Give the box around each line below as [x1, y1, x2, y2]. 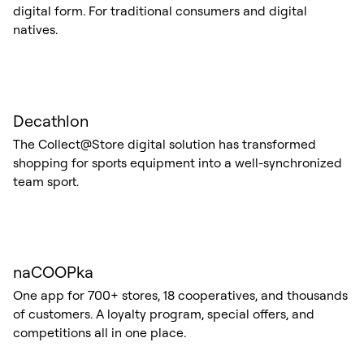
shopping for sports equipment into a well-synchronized [12, 154, 342, 171]
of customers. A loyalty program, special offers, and [12, 305, 314, 323]
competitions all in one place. [12, 324, 186, 341]
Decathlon [12, 110, 89, 131]
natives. [12, 21, 58, 38]
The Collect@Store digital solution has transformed [12, 135, 316, 152]
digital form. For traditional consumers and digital [12, 2, 307, 19]
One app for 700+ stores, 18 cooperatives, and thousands [12, 287, 348, 304]
